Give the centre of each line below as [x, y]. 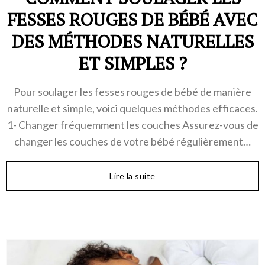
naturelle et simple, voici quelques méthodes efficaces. [132, 108]
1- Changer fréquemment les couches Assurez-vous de [132, 125]
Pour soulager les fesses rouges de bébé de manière [132, 91]
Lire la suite [132, 176]
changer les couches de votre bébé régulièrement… [132, 141]
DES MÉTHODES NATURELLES [132, 41]
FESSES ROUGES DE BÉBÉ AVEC [132, 19]
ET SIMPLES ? [132, 63]
